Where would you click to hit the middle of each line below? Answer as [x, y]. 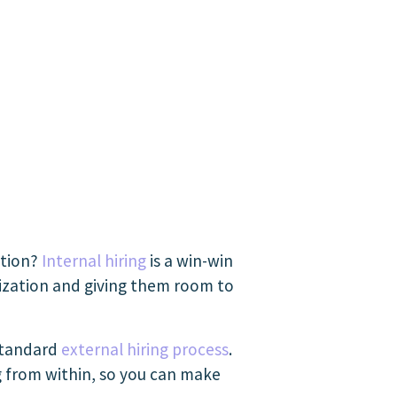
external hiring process [145, 349]
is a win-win [190, 261]
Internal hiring [94, 261]
